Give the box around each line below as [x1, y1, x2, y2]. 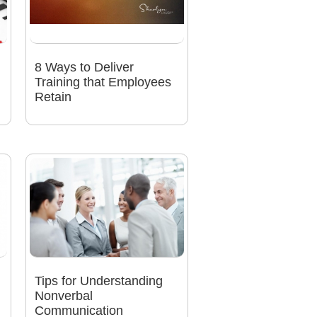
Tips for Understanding [34, 274, 163, 289]
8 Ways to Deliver [34, 60, 134, 75]
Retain [34, 90, 71, 105]
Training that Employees [34, 75, 171, 90]
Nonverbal [34, 289, 93, 304]
